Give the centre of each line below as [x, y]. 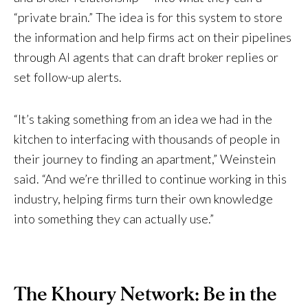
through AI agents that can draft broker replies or [146, 57]
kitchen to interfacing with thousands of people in [147, 139]
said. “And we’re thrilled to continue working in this [150, 179]
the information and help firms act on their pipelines [153, 37]
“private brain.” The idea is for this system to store [148, 18]
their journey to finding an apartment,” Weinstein [145, 159]
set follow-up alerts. [68, 77]
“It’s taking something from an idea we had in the [143, 119]
